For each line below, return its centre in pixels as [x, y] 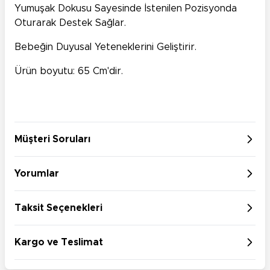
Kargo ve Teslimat [59, 242]
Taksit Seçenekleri [58, 208]
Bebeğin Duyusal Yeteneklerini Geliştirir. [105, 47]
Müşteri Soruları [52, 139]
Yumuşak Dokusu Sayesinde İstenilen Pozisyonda [126, 8]
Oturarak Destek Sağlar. [70, 23]
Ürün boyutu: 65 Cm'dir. [69, 71]
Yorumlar [37, 173]
